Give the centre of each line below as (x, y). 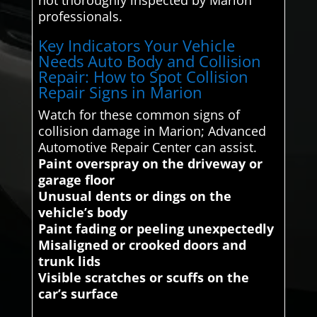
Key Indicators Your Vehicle (136, 45)
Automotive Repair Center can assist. (147, 147)
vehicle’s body (82, 212)
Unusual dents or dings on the (134, 196)
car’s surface (78, 293)
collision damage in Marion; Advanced (152, 131)
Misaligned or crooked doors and (142, 244)
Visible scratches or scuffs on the (143, 277)
